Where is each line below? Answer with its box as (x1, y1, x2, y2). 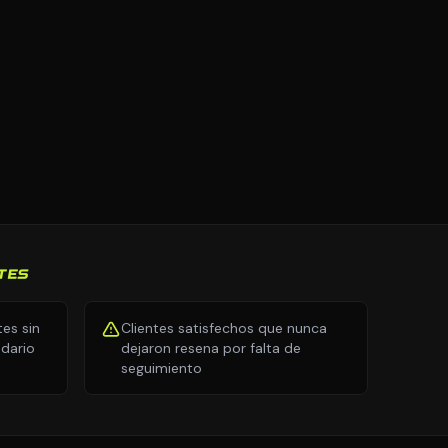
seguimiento (121, 359, 202, 377)
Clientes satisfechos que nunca (121, 319, 327, 337)
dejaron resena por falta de (121, 339, 301, 357)
